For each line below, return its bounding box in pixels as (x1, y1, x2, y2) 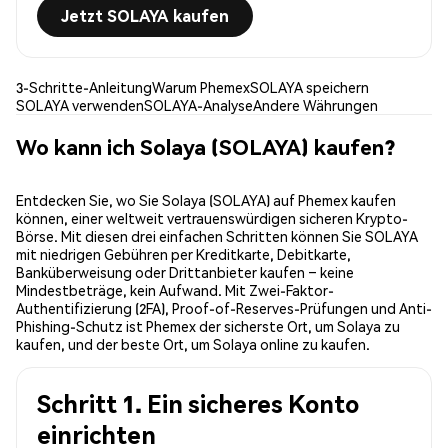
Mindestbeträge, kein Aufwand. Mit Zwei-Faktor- (16, 281, 334, 300)
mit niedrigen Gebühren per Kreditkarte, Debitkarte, (16, 245, 351, 264)
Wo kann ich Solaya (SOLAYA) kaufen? (16, 132, 395, 160)
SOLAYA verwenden (16, 96, 144, 115)
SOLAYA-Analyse (144, 96, 253, 115)
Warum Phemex (152, 78, 250, 97)
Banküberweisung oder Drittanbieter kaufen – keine (16, 263, 354, 282)
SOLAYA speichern (250, 78, 369, 97)
